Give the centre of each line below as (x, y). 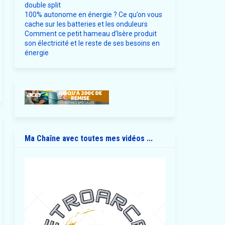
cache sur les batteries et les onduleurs (86, 24)
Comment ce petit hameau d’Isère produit (90, 34)
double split (42, 5)
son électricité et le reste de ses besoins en (92, 43)
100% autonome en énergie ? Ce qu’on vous (93, 15)
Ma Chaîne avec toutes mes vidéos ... (88, 139)
